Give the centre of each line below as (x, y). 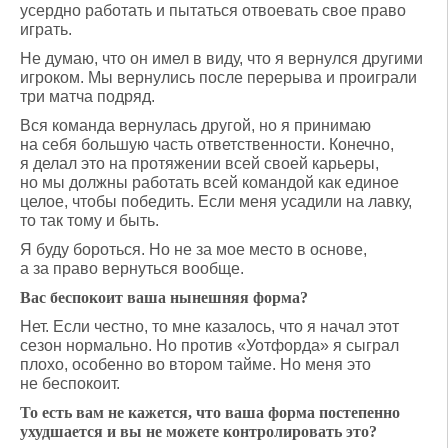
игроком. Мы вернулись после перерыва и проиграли (218, 77)
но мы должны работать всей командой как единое (209, 182)
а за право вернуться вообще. (132, 268)
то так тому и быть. (89, 220)
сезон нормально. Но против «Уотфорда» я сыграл (209, 345)
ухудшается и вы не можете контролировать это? (198, 431)
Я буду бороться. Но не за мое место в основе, (193, 249)
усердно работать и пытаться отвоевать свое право (213, 10)
